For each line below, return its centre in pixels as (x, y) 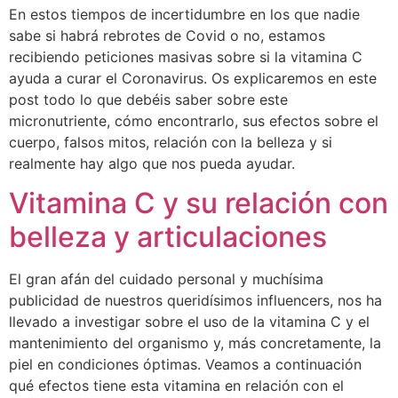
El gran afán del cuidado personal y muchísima (166, 279)
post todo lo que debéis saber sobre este (148, 99)
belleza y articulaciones (168, 237)
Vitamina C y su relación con (199, 203)
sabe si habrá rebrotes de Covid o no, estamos (167, 36)
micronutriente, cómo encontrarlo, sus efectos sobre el (194, 121)
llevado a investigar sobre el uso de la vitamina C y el (189, 322)
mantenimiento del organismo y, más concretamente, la (195, 343)
